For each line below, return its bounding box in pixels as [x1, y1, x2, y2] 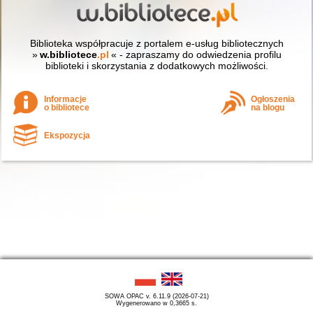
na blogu [251, 103, 285, 112]
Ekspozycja [44, 131, 91, 140]
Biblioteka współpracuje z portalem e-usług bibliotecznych [29, 38, 284, 50]
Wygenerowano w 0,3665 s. [116, 299, 197, 307]
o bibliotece [44, 103, 90, 112]
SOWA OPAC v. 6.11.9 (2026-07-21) [104, 292, 209, 300]
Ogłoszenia [251, 94, 296, 103]
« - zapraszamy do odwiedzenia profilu [110, 49, 282, 61]
